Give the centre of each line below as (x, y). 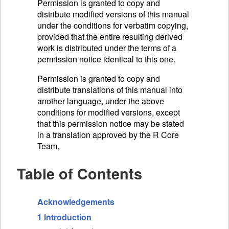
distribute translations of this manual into (110, 89)
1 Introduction (64, 217)
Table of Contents (79, 174)
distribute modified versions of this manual (113, 14)
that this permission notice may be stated (111, 123)
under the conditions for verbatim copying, (113, 25)
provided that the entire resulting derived (110, 36)
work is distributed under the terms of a (107, 48)
